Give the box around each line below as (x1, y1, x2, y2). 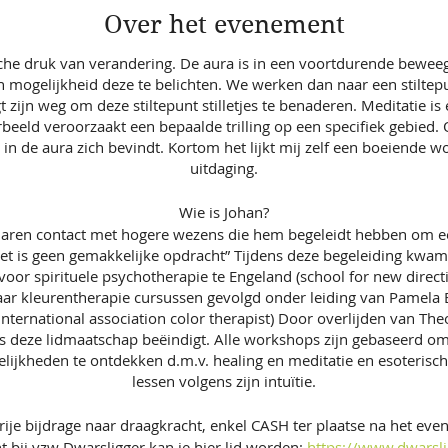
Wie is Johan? (179, 201, 269, 222)
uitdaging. (190, 158, 258, 179)
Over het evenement (103, 9, 345, 39)
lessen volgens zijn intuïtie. (132, 371, 316, 392)
